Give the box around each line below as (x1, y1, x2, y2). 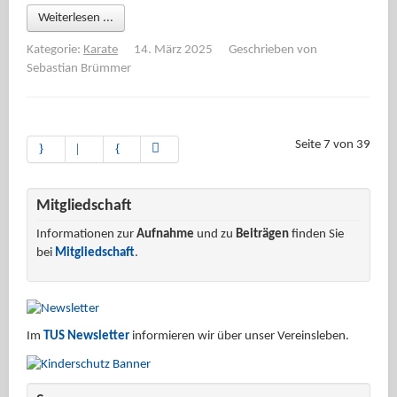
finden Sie (289, 228, 344, 241)
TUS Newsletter (43, 330, 129, 344)
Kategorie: (27, 43, 83, 57)
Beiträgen (233, 228, 289, 241)
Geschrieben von (229, 43, 317, 57)
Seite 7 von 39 (295, 138, 370, 152)
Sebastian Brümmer (27, 62, 131, 75)
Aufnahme (136, 228, 197, 241)
